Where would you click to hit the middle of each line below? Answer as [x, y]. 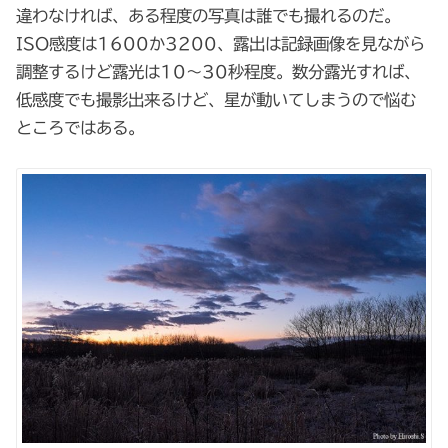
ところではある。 [80, 127]
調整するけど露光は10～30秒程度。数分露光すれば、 [218, 71]
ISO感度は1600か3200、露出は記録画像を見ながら [221, 43]
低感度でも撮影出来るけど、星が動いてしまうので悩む [216, 99]
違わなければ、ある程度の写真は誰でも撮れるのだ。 [208, 15]
